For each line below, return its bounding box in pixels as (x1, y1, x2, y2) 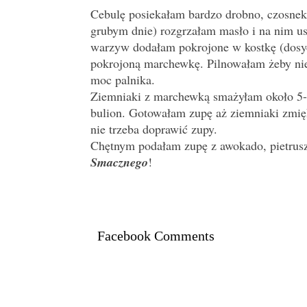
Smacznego (90, 153, 148, 171)
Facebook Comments (97, 228, 214, 244)
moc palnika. (90, 71, 155, 88)
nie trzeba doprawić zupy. (90, 121, 217, 138)
